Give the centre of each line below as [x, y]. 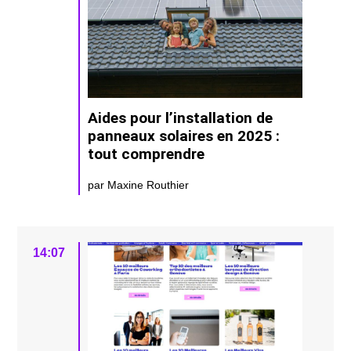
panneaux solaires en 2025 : [184, 136]
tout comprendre [147, 154]
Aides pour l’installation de [181, 118]
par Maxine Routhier [139, 185]
